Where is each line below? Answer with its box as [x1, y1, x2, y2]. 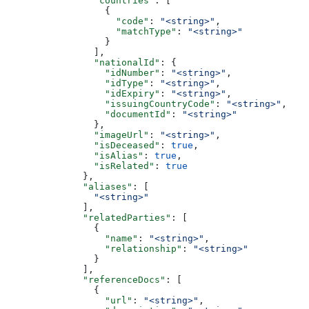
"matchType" [6, 26, 177, 37]
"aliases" [6, 181, 132, 192]
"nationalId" [6, 57, 160, 68]
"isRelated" [6, 160, 154, 171]
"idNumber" [6, 67, 160, 78]
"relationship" [6, 243, 182, 254]
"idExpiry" [6, 88, 160, 99]
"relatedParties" [6, 212, 171, 223]
